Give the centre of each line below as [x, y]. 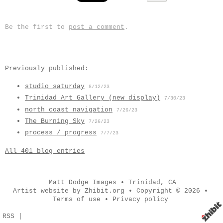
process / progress [61, 133]
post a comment [97, 27]
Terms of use [76, 199]
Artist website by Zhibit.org [68, 191]
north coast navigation [69, 110]
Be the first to [37, 27]
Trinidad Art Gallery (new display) [93, 98]
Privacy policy [140, 199]
